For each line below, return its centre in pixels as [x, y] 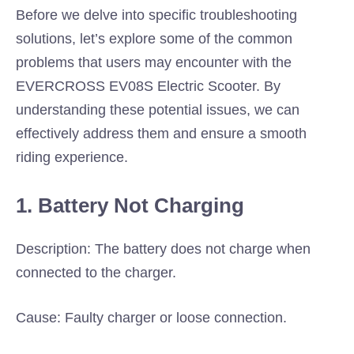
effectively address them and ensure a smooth [161, 134]
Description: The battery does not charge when [163, 249]
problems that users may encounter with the [154, 62]
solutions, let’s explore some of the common [154, 39]
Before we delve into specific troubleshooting [156, 15]
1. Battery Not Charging [130, 205]
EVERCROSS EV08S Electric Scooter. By [148, 86]
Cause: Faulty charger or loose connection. [151, 318]
